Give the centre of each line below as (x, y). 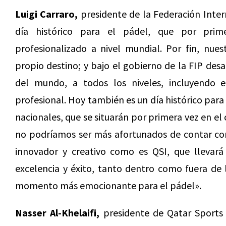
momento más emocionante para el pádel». (108, 185)
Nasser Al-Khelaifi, (58, 213)
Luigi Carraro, (47, 14)
